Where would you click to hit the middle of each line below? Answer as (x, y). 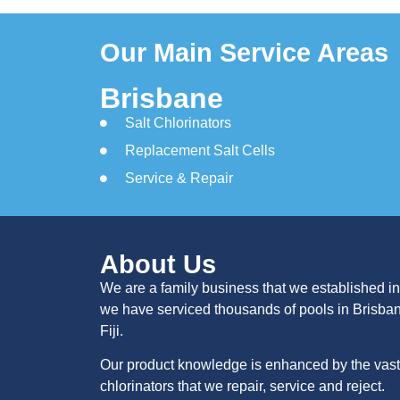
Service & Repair (179, 178)
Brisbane (162, 98)
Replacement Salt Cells (200, 150)
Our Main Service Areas (244, 52)
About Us (158, 264)
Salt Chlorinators (178, 122)
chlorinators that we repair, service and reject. (242, 386)
